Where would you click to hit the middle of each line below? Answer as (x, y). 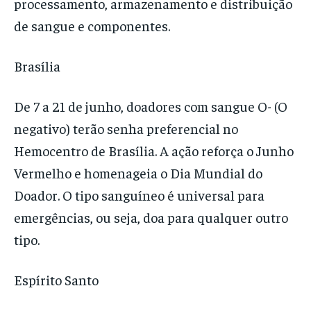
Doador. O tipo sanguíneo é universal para (139, 195)
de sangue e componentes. (92, 26)
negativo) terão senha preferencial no (126, 128)
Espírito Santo (56, 280)
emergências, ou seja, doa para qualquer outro (151, 217)
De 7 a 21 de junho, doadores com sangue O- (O (151, 106)
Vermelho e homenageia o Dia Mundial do (138, 173)
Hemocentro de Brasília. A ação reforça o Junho (154, 151)
